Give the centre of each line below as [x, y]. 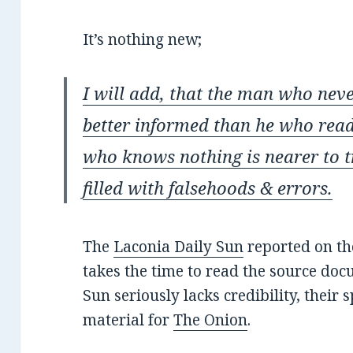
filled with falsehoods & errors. [208, 187]
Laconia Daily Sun [179, 246]
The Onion [211, 320]
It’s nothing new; [143, 39]
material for [128, 320]
